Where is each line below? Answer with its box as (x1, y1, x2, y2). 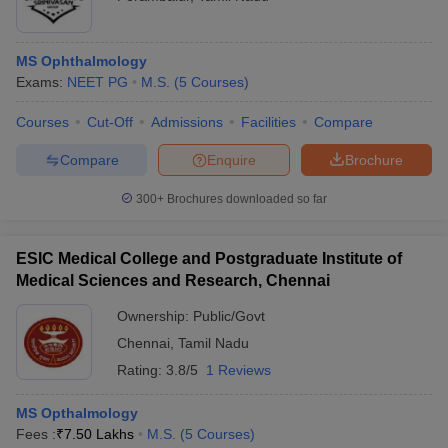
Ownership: (117, 308, 193, 324)
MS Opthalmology (16, 405, 138, 421)
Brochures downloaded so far (164, 192, 327, 206)
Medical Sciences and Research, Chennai (16, 272, 330, 289)
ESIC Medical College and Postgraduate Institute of (16, 250, 402, 267)
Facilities (241, 114, 296, 130)
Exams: (16, 74, 67, 90)
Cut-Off (87, 114, 133, 130)
